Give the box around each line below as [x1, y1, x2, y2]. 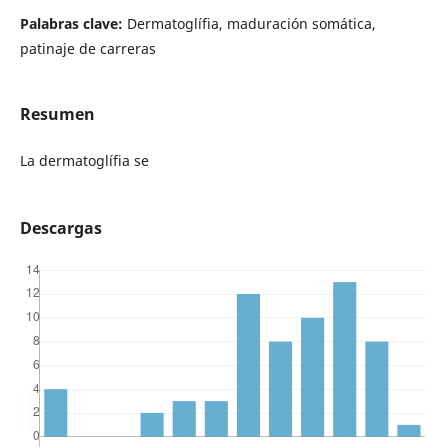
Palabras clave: [19, 13, 127, 33]
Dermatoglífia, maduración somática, [126, 13, 376, 33]
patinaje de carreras [19, 38, 156, 58]
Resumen [19, 102, 95, 125]
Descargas [19, 217, 102, 240]
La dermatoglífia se [19, 151, 153, 170]
